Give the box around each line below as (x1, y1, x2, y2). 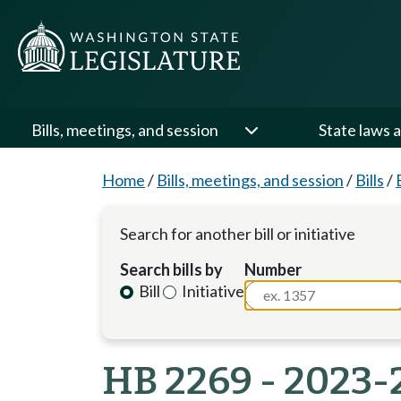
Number (244, 260, 303, 279)
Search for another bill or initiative (120, 224, 355, 243)
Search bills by (120, 260, 223, 279)
